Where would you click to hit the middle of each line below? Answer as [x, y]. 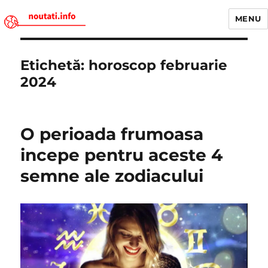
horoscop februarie [158, 65]
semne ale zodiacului [112, 176]
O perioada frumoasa [112, 134]
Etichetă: [55, 65]
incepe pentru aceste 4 [122, 155]
